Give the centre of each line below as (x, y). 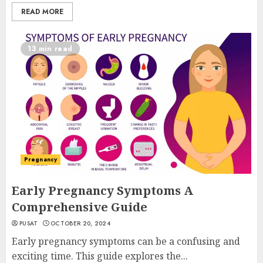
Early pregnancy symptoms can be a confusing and (126, 241)
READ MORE (42, 12)
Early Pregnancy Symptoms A (102, 190)
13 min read (50, 49)
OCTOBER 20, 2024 (80, 223)
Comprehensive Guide (80, 207)
